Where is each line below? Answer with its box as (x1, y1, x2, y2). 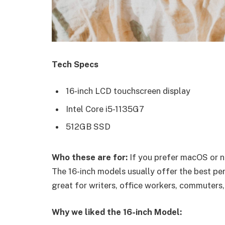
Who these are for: (52, 152, 130, 162)
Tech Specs (52, 59, 98, 69)
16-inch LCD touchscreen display (66, 86, 190, 96)
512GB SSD (66, 121, 110, 132)
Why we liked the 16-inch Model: (52, 207, 182, 217)
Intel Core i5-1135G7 (66, 103, 144, 114)
